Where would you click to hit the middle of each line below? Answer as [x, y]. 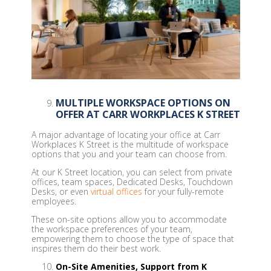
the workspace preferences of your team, [112, 229]
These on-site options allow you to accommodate [129, 220]
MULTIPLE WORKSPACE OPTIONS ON [143, 103]
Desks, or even [61, 192]
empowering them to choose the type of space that [132, 239]
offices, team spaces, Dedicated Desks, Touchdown [132, 182]
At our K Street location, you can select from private [132, 172]
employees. [54, 201]
